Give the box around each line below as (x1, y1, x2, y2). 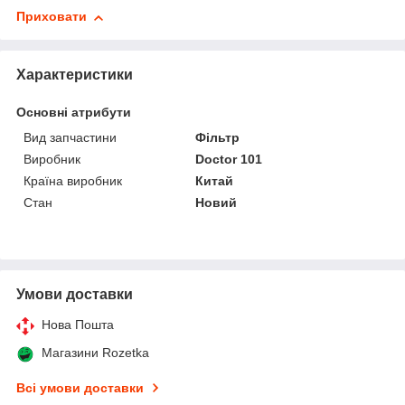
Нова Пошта (42, 317, 114, 333)
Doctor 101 (195, 152, 263, 167)
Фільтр (195, 130, 240, 146)
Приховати (16, 9, 87, 24)
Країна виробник (24, 174, 122, 189)
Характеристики (16, 67, 133, 83)
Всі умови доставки (16, 381, 144, 396)
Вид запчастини (24, 130, 117, 146)
